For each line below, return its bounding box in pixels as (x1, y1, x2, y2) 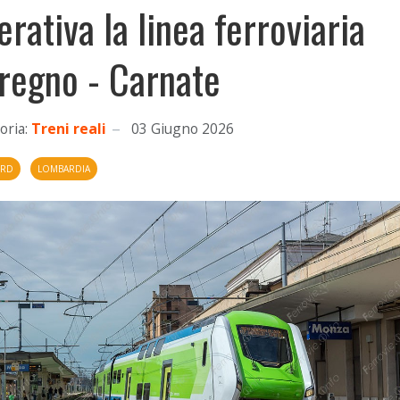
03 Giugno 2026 (131, 119, 234, 138)
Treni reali (31, 119, 106, 138)
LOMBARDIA (37, 162, 90, 175)
